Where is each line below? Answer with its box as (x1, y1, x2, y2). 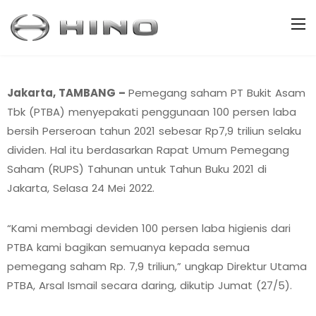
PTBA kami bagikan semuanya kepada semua (7, 240, 250, 255)
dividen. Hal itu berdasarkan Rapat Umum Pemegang (7, 142, 289, 157)
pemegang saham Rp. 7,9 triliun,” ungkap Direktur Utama (7, 259, 307, 274)
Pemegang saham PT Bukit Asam (128, 85, 305, 100)
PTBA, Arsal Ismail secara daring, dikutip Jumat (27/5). (7, 278, 292, 293)
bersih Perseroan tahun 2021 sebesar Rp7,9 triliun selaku (7, 123, 301, 138)
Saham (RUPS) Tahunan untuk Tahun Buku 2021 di (7, 162, 267, 176)
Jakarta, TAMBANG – (7, 85, 128, 100)
